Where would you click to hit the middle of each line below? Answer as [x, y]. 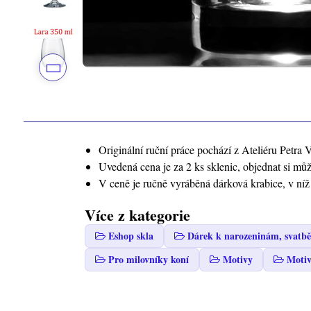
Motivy [237, 260]
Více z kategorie [137, 215]
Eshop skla [131, 236]
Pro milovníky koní [148, 260]
